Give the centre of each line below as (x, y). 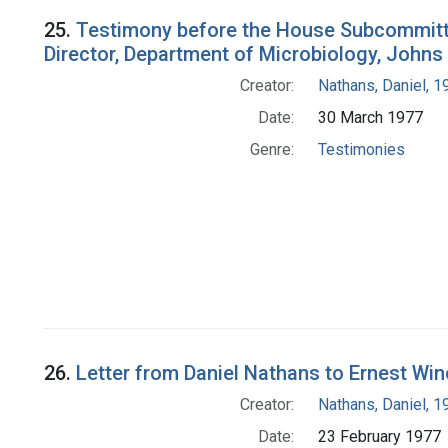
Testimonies (361, 150)
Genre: (271, 150)
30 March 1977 (370, 118)
